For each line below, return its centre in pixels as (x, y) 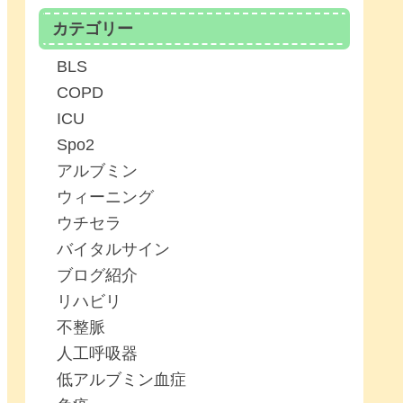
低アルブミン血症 (121, 379)
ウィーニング (105, 197)
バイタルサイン (113, 249)
